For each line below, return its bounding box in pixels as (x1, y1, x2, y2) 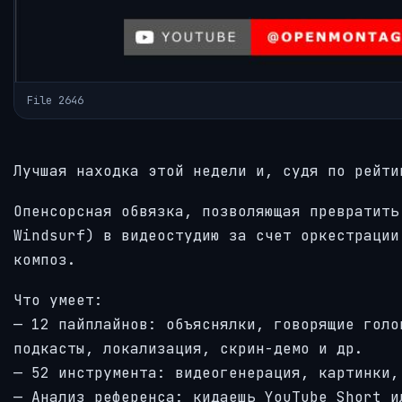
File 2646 (27, 93, 83, 109)
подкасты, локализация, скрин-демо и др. (13, 338, 363, 358)
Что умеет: (13, 290, 103, 310)
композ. (13, 249, 76, 269)
